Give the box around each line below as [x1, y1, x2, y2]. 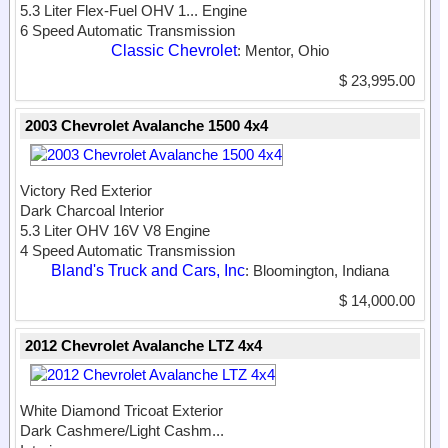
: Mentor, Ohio [237, 42, 329, 60]
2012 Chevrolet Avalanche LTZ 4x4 [25, 337, 262, 355]
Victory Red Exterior [20, 182, 152, 200]
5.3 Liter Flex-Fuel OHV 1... [20, 2, 198, 20]
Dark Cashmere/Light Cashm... [20, 422, 224, 440]
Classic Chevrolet [111, 42, 237, 60]
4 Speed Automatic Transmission [20, 242, 235, 260]
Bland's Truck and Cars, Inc [51, 262, 245, 280]
